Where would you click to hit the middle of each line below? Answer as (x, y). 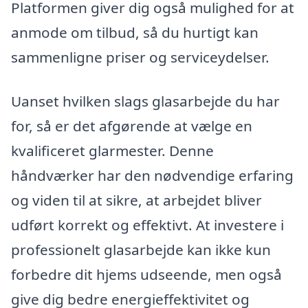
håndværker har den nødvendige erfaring (152, 175)
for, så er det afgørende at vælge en (132, 125)
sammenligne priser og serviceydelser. (140, 57)
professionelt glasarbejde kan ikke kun (141, 249)
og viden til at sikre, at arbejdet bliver (136, 200)
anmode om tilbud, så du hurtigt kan (135, 33)
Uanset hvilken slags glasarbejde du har (145, 101)
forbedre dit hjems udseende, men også (146, 274)
